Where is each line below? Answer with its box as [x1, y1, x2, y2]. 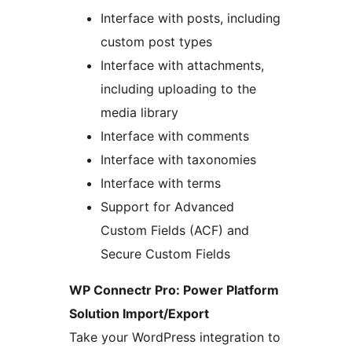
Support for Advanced [101, 198, 234, 214]
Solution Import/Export [69, 305, 209, 321]
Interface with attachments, [101, 57, 264, 73]
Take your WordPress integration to [69, 328, 280, 345]
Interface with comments [101, 127, 249, 144]
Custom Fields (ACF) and [101, 222, 249, 238]
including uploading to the [101, 80, 256, 97]
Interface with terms [101, 174, 221, 191]
